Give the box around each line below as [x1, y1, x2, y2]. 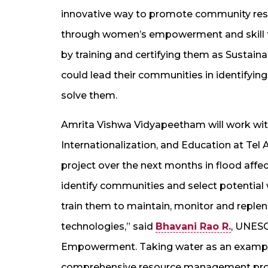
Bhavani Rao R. [156, 220, 231, 232]
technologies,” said [61, 220, 156, 232]
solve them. [61, 89, 117, 101]
